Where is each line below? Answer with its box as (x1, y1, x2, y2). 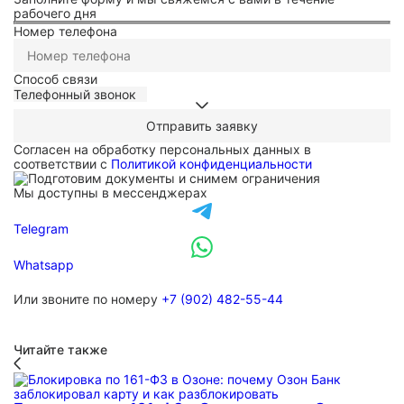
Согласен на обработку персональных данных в (14, 142, 311, 157)
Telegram (14, 221, 69, 236)
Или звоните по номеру (14, 291, 158, 307)
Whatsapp (14, 257, 74, 272)
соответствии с (14, 156, 111, 171)
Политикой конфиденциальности (111, 156, 312, 171)
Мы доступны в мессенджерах (14, 185, 207, 200)
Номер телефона (14, 23, 117, 39)
